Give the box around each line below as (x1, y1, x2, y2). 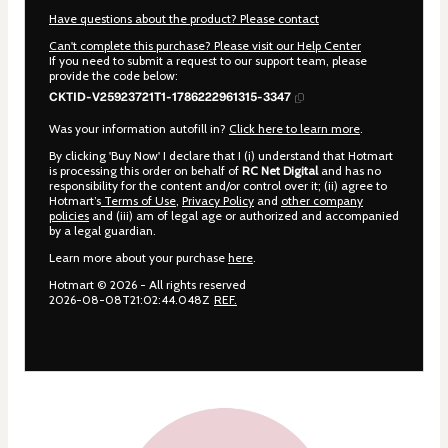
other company (281, 193, 363, 209)
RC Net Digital (242, 163, 318, 179)
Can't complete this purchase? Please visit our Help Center (49, 38, 361, 54)
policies (49, 208, 89, 224)
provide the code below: (49, 68, 178, 84)
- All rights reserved (137, 277, 246, 293)
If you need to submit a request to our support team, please (49, 53, 367, 69)
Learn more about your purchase (49, 250, 228, 266)
